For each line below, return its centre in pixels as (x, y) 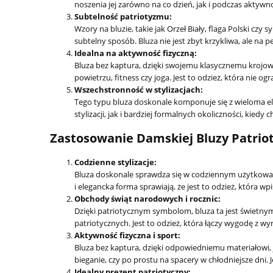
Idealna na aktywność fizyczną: (136, 53)
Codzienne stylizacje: (115, 162)
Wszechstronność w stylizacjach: (139, 90)
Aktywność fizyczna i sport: (127, 236)
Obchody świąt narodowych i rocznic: (147, 199)
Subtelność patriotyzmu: (123, 17)
